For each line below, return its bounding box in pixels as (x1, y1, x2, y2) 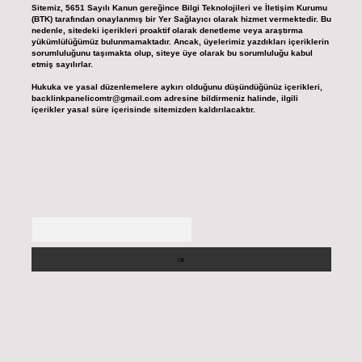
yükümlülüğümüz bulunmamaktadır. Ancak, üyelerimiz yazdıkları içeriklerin (31, 37, 329, 47)
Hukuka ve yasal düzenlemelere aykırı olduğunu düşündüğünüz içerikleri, (31, 82, 322, 92)
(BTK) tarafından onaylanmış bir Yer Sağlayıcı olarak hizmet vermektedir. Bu (31, 15, 331, 24)
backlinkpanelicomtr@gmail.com (31, 94, 162, 103)
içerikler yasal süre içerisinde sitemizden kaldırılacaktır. (31, 105, 255, 115)
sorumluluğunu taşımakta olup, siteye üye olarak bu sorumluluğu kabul (31, 48, 313, 58)
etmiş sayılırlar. (31, 60, 93, 69)
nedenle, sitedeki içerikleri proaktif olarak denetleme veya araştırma (31, 26, 303, 36)
